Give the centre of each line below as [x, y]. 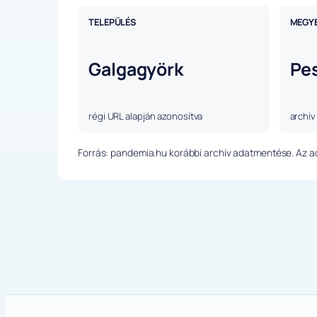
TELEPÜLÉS [113, 22]
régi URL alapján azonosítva [146, 116]
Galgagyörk [136, 69]
